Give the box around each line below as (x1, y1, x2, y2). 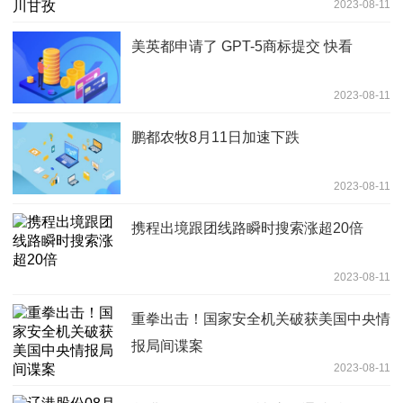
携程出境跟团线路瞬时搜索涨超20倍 (131, 219, 363, 236)
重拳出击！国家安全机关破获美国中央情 (131, 310, 390, 327)
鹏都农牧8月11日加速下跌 (131, 129, 300, 145)
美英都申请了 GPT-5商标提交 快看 (131, 38, 353, 54)
